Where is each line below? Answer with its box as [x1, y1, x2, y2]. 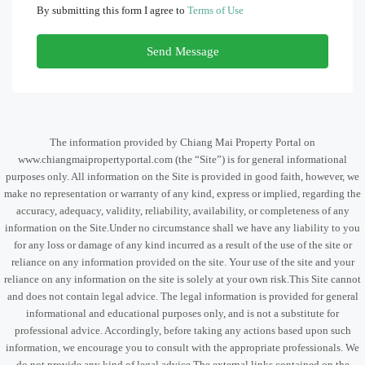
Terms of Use [187, 4, 244, 16]
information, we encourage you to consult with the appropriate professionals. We [6, 341, 359, 354]
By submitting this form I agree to [37, 4, 187, 16]
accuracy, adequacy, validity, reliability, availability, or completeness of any [15, 204, 350, 217]
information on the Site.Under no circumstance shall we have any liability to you [5, 222, 360, 234]
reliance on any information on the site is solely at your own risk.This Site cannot [4, 273, 361, 285]
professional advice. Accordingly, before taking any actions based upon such [14, 324, 351, 336]
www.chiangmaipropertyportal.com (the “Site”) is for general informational [18, 153, 347, 165]
